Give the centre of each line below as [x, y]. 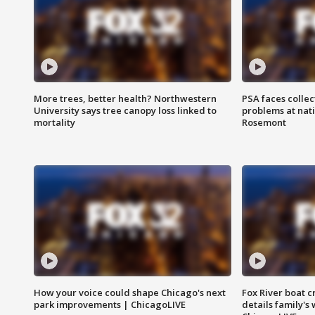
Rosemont [264, 123]
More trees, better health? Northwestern [125, 99]
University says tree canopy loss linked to [125, 111]
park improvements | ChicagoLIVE [110, 305]
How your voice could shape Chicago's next [130, 293]
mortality [54, 123]
